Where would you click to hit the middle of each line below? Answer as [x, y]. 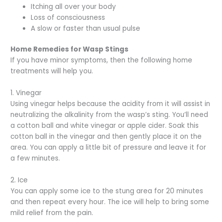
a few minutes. [35, 158]
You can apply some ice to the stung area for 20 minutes [107, 191]
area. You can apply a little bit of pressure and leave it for [109, 147]
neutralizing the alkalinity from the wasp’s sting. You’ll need [110, 114]
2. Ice [19, 180]
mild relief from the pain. [53, 213]
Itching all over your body [74, 6]
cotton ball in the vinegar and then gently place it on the [106, 136]
